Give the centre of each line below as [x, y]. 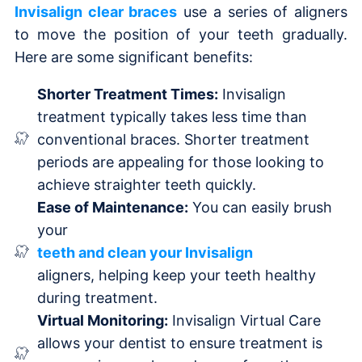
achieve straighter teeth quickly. [146, 184]
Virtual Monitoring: [102, 320]
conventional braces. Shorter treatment [173, 139]
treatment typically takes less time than [172, 116]
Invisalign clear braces [96, 11]
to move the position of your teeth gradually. [181, 34]
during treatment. [97, 297]
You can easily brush [260, 207]
